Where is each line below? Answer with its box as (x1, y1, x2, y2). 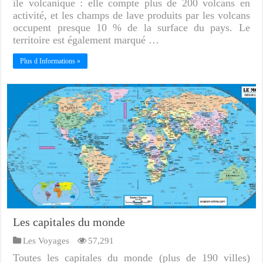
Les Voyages (23, 235, 70, 245)
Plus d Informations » (20, 56, 81, 65)
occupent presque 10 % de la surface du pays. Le (13, 21, 250, 33)
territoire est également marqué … (13, 33, 160, 46)
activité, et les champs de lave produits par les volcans (13, 9, 250, 21)
